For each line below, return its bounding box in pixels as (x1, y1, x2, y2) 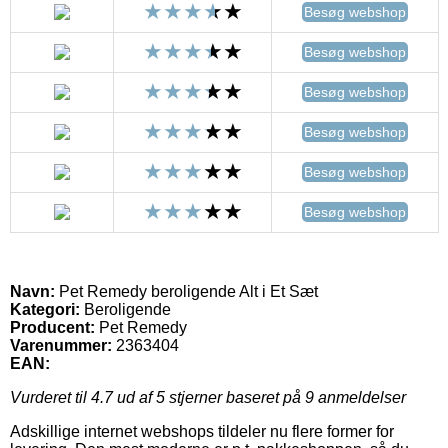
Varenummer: (10, 336, 112, 354)
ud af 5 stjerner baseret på (113, 388, 305, 406)
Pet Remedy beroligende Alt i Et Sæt (55, 282, 318, 300)
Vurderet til (10, 388, 91, 406)
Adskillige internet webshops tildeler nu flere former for (10, 422, 394, 440)
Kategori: (10, 300, 80, 318)
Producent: (10, 318, 95, 336)
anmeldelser (314, 388, 406, 406)
